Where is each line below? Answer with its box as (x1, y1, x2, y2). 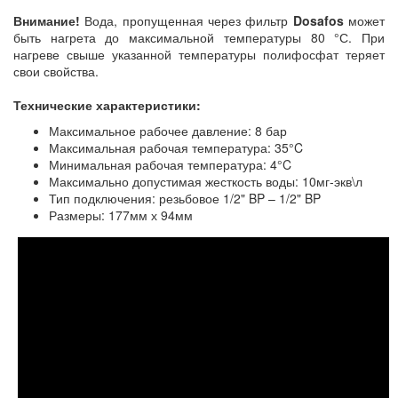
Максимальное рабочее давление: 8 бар (49, 121, 287, 139)
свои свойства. (13, 61, 99, 80)
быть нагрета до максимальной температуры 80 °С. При (13, 28, 385, 46)
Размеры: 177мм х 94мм (49, 205, 193, 224)
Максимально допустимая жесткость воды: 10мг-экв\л (49, 171, 362, 190)
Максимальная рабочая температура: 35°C (49, 138, 303, 156)
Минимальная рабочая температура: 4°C (49, 155, 291, 173)
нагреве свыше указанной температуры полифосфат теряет (13, 44, 385, 63)
